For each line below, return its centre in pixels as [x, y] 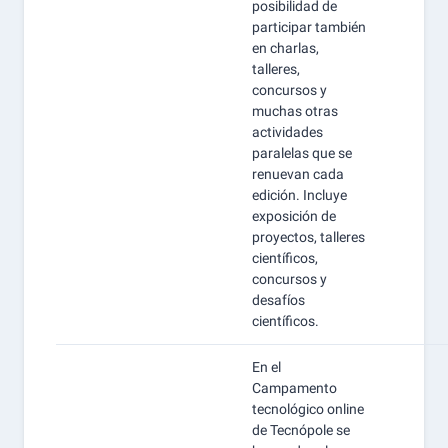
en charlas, [285, 48]
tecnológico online [308, 409]
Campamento [294, 388]
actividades [287, 132]
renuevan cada [298, 174]
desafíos [278, 300]
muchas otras [295, 111]
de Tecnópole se [301, 430]
